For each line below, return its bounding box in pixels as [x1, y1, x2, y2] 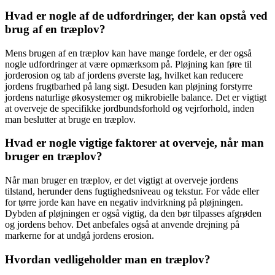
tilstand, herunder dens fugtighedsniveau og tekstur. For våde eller [5, 186, 259, 197]
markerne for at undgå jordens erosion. [5, 230, 154, 241]
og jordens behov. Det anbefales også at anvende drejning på [5, 219, 239, 230]
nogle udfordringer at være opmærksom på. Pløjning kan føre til [5, 58, 252, 69]
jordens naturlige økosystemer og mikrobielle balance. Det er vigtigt [5, 91, 266, 103]
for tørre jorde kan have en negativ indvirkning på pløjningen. [5, 197, 243, 208]
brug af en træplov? [5, 22, 106, 36]
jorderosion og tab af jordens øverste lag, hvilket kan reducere [5, 69, 243, 80]
